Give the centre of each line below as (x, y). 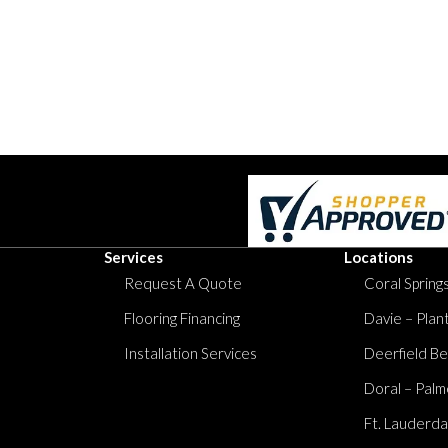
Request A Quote (183, 283)
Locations (378, 257)
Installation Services (190, 353)
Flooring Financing (182, 318)
